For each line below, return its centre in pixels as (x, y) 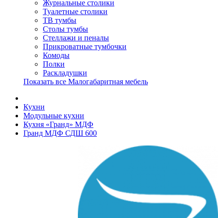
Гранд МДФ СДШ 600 (60, 133)
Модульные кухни (54, 116)
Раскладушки (65, 73)
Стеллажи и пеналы (76, 38)
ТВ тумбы (60, 20)
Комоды (56, 55)
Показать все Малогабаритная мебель (86, 82)
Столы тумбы (65, 29)
